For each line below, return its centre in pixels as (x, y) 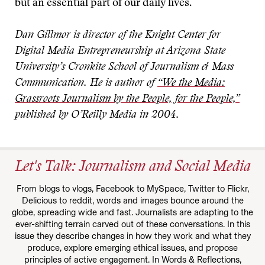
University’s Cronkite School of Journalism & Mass (124, 67)
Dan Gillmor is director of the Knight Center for (118, 35)
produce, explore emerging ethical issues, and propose (132, 248)
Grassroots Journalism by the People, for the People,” (127, 99)
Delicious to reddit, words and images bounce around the (132, 201)
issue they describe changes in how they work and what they (132, 236)
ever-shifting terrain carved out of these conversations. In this (132, 224)
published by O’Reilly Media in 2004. (97, 115)
